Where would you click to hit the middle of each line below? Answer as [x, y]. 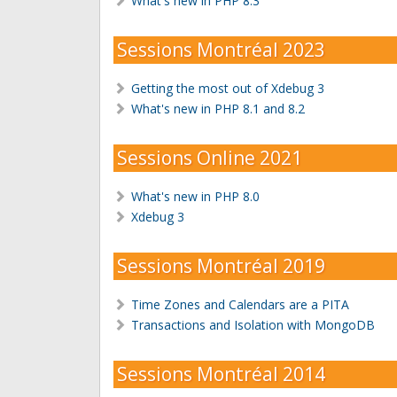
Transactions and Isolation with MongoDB [253, 324]
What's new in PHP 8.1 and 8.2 [218, 108]
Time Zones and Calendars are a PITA [240, 304]
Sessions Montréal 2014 [221, 374]
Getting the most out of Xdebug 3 [227, 88]
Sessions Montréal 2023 [221, 49]
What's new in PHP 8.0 [195, 196]
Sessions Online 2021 [210, 157]
